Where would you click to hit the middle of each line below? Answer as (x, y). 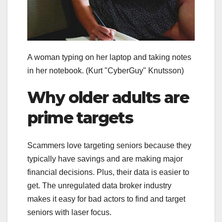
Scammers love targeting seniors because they (109, 146)
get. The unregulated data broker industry (99, 186)
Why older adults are (108, 97)
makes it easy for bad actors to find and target (106, 199)
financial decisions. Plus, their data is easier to (108, 172)
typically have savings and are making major (105, 159)
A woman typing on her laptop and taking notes (109, 57)
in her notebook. (55, 70)
